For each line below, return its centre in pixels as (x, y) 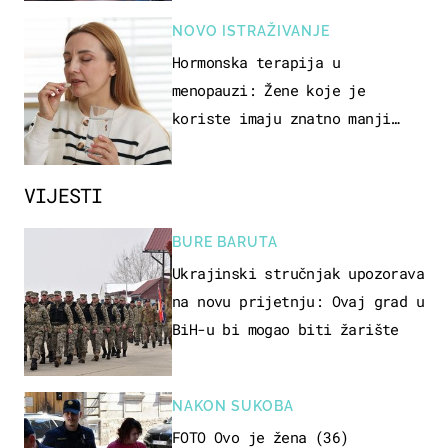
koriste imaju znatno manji (281, 117)
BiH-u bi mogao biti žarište (285, 328)
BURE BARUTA (225, 241)
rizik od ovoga (231, 145)
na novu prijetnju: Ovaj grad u (298, 300)
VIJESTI (63, 194)
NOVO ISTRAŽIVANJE (251, 30)
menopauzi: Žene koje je (269, 89)
